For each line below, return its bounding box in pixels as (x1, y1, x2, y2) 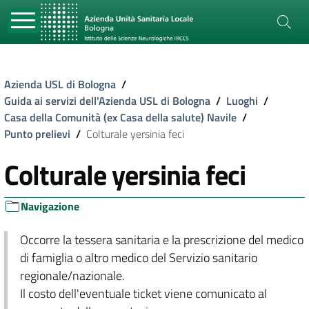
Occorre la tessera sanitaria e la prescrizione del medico (19, 230, 303, 249)
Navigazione (21, 198, 79, 215)
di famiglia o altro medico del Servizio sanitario (19, 248, 257, 267)
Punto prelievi (4, 126, 70, 142)
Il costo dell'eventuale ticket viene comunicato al (19, 284, 267, 303)
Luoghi (226, 92, 258, 109)
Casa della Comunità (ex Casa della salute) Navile (4, 109, 237, 126)
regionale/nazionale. (19, 266, 125, 285)
